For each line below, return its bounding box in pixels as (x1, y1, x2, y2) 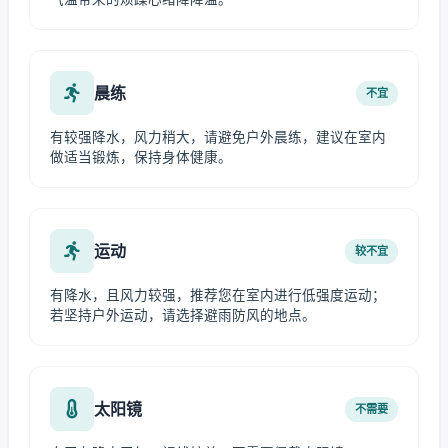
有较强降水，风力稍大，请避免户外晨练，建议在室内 (50, 129, 386, 145)
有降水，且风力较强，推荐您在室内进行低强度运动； (50, 287, 386, 303)
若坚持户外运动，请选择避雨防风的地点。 (50, 307, 316, 323)
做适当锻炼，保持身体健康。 (50, 149, 232, 165)
